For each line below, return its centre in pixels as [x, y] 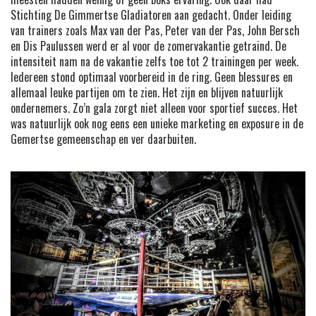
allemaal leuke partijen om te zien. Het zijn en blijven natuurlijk [147, 93]
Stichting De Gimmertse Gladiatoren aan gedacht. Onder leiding [151, 15]
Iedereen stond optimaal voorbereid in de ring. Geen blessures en [152, 77]
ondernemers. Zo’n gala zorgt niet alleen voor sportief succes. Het [154, 108]
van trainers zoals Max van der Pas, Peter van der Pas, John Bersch [155, 31]
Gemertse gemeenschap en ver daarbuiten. [103, 139]
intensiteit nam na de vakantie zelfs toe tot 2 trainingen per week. [154, 62]
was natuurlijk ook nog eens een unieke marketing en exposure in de [157, 124]
